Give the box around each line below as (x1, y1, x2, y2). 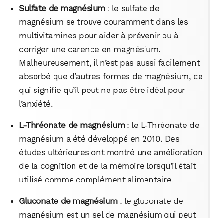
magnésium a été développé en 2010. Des (19, 133, 180, 144)
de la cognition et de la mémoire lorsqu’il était (19, 161, 196, 171)
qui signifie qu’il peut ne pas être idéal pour (19, 85, 185, 95)
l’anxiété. (19, 98, 53, 109)
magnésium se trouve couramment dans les (19, 17, 188, 27)
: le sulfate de (105, 3, 160, 13)
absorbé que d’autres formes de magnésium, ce (19, 71, 203, 81)
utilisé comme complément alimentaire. (19, 174, 174, 184)
